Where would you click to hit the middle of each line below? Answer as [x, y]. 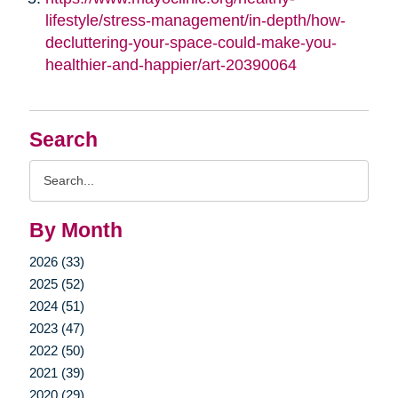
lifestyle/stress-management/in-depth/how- [195, 21]
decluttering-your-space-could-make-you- [191, 43]
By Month [76, 231]
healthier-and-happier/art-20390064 [171, 65]
